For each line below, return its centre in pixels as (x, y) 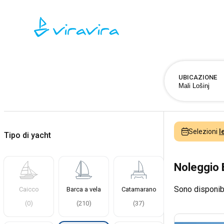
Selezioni (204, 131)
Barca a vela (84, 189)
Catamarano (139, 189)
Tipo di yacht (27, 135)
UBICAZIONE (197, 77)
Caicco (29, 189)
